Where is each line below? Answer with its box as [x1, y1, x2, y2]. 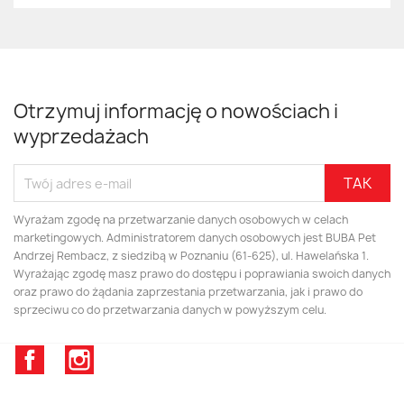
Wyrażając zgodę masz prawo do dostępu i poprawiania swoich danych [14, 266, 390, 282]
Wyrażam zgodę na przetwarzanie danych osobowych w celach [14, 212, 348, 228]
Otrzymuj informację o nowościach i [14, 98, 338, 125]
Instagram [93, 344, 165, 365]
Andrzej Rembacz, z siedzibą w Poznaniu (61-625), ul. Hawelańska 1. [14, 248, 369, 264]
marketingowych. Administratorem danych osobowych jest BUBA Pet [14, 230, 376, 246]
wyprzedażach [14, 124, 149, 151]
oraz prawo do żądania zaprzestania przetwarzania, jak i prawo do [14, 284, 363, 300]
